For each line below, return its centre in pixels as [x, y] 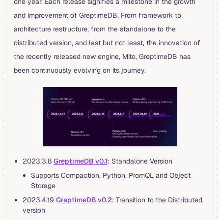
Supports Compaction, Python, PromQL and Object [111, 176]
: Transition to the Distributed [157, 200]
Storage [43, 186]
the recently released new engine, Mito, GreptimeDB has [102, 57]
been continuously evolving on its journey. [80, 70]
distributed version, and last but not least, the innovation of [107, 43]
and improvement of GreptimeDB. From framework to [97, 15]
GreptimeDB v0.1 [80, 161]
